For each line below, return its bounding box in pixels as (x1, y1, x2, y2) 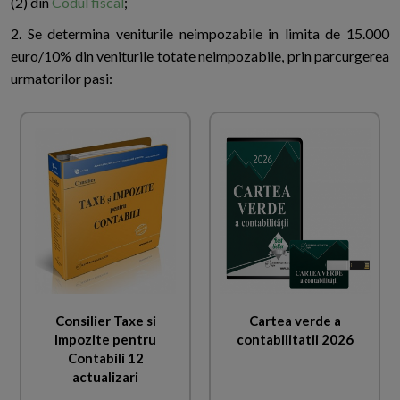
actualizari (72, 368, 138, 385)
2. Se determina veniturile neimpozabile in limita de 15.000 (11, 25, 389, 43)
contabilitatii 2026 (236, 330, 354, 347)
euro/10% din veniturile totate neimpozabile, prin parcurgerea (11, 47, 389, 65)
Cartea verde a (248, 312, 341, 329)
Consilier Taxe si (54, 312, 156, 329)
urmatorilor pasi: (11, 70, 112, 87)
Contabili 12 (67, 349, 144, 366)
